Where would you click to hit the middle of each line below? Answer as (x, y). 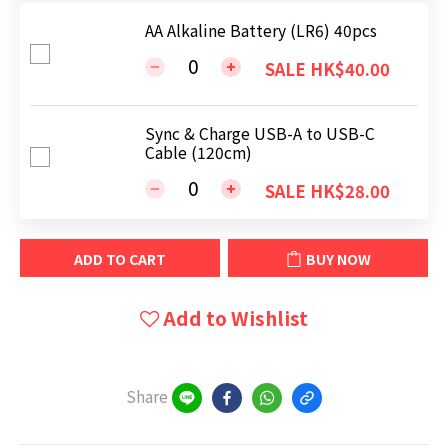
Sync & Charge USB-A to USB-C (260, 133)
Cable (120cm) (198, 152)
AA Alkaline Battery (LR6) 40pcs (261, 30)
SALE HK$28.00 (327, 191)
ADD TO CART (120, 259)
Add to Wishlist (235, 318)
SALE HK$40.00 (327, 69)
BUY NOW (338, 259)
